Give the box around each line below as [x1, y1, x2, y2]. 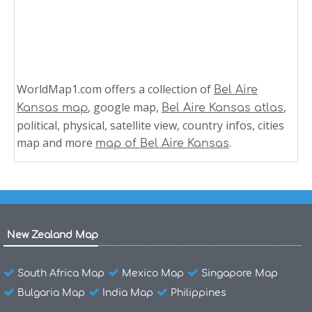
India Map [102, 288, 153, 299]
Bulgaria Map [17, 288, 85, 299]
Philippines [171, 288, 226, 299]
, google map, [88, 100, 162, 116]
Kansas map [17, 102, 88, 115]
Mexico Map [122, 268, 184, 279]
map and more [17, 135, 95, 151]
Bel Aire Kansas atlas [162, 102, 283, 115]
